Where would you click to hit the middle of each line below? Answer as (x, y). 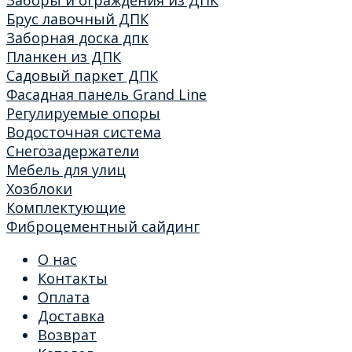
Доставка (71, 315)
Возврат (67, 334)
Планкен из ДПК (64, 56)
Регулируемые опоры (83, 113)
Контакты (73, 278)
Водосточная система (84, 132)
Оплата (64, 297)
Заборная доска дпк (77, 37)
